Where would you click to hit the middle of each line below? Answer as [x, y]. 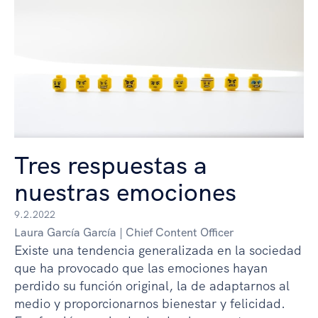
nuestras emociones [125, 193]
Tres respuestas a [111, 166]
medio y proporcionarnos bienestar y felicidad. [150, 304]
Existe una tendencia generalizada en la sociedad [158, 251]
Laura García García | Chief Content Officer [124, 233]
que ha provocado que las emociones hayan [141, 268]
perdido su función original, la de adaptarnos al [152, 286]
